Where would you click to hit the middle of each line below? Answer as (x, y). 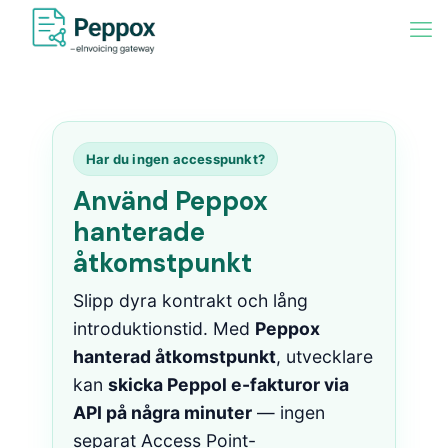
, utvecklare (325, 356)
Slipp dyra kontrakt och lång (191, 300)
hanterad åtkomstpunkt (175, 356)
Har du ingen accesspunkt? (176, 159)
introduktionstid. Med (164, 328)
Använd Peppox (171, 201)
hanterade (139, 232)
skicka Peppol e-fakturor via (229, 384)
